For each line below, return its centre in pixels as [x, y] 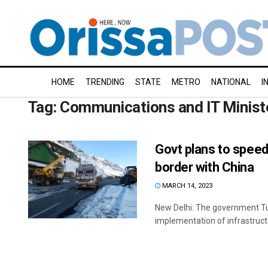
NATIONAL [231, 82]
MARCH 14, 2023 [186, 186]
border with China [205, 167]
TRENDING [105, 82]
